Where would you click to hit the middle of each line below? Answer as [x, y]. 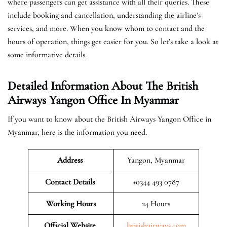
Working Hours [71, 203]
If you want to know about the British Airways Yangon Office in [109, 119]
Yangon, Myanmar [156, 160]
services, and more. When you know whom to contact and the [106, 28]
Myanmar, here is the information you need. [77, 132]
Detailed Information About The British [103, 86]
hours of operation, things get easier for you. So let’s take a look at [113, 41]
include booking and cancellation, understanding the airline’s [104, 15]
